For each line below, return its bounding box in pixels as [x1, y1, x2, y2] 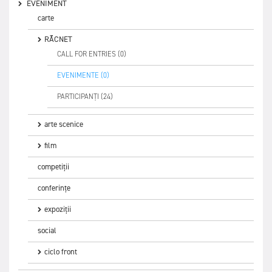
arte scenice [44, 119, 83, 130]
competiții [38, 161, 69, 172]
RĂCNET [44, 34, 72, 45]
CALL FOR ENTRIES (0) [57, 49, 126, 59]
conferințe [38, 183, 70, 194]
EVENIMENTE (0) [57, 70, 109, 81]
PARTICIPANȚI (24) [57, 92, 113, 102]
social [38, 225, 56, 236]
